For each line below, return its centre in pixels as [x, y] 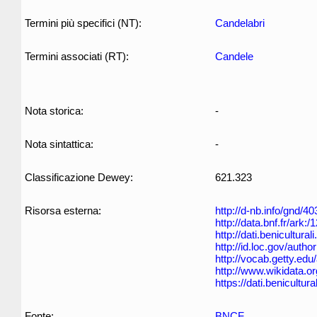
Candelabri [240, 23]
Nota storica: [54, 111]
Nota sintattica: [59, 144]
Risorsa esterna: [63, 211]
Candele [234, 56]
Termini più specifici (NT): [83, 23]
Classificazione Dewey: [79, 177]
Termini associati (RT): [77, 56]
